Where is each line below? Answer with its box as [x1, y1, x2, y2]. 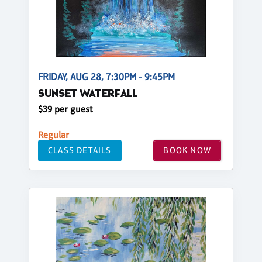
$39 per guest [38, 103, 93, 115]
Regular [38, 129, 69, 140]
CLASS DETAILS [48, 145, 112, 156]
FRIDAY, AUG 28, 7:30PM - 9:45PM [38, 71, 175, 82]
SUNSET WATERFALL [38, 87, 138, 102]
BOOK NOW [163, 145, 211, 156]
